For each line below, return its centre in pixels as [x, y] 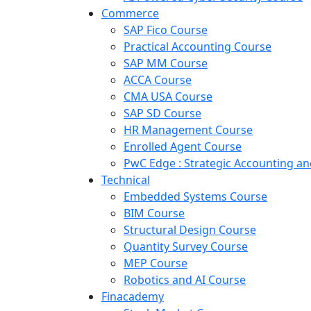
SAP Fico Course [166, 30]
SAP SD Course [162, 113]
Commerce [130, 13]
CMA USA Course [168, 96]
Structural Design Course [190, 230]
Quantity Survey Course [186, 246]
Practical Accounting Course [197, 47]
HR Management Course [188, 130]
